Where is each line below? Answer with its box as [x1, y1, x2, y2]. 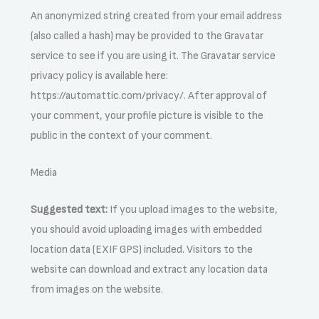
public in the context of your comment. [31, 128, 213, 142]
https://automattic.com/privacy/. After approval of [31, 88, 268, 103]
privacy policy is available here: [31, 68, 169, 83]
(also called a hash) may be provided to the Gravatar [31, 28, 264, 43]
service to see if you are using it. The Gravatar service [31, 48, 276, 63]
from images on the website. [31, 282, 164, 296]
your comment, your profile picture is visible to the [31, 108, 264, 122]
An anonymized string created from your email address [31, 9, 283, 23]
